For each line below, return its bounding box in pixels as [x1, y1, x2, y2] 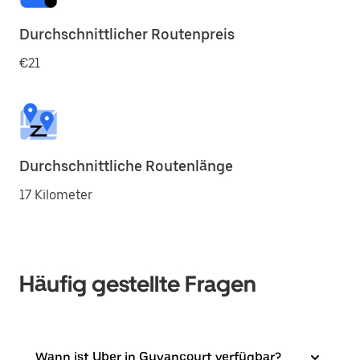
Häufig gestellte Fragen [19, 270, 256, 297]
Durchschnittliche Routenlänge [19, 157, 233, 174]
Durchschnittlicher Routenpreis [19, 26, 235, 43]
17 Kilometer [19, 187, 92, 202]
